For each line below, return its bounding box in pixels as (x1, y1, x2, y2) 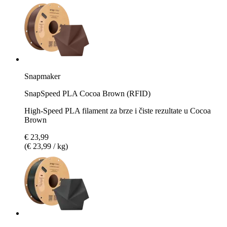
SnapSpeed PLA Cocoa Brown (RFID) (24, 89, 150, 98)
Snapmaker (24, 71, 60, 81)
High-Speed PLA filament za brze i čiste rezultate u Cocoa (24, 106, 211, 115)
